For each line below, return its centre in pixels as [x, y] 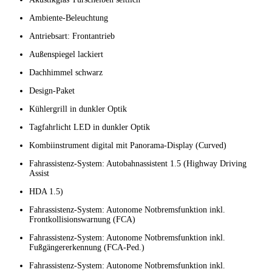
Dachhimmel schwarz [66, 73]
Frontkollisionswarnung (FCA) [82, 220]
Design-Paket [52, 91]
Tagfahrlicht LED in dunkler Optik [90, 127]
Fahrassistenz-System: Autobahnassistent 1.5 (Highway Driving [138, 164]
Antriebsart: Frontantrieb [72, 36]
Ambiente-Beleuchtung [69, 18]
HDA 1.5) [46, 192]
